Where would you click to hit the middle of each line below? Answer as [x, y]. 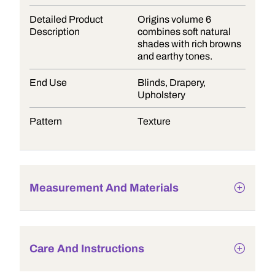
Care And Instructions [87, 249]
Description [55, 32]
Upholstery [161, 95]
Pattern [46, 121]
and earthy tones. [175, 56]
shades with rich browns [189, 44]
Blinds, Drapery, [172, 83]
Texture [154, 121]
